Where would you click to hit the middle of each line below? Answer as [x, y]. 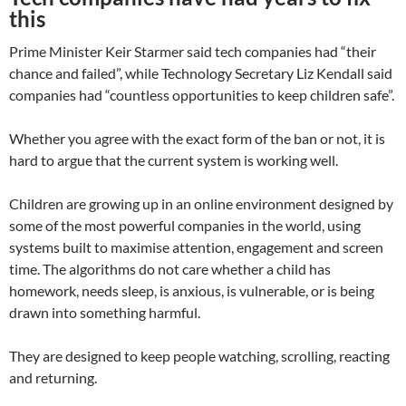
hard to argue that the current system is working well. [174, 160]
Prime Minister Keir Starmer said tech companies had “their [193, 52]
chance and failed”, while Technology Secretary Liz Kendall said [201, 73]
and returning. [53, 378]
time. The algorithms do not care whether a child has [170, 269]
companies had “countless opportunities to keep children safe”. [202, 95]
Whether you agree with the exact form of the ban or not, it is [197, 139]
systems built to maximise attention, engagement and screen [196, 247]
